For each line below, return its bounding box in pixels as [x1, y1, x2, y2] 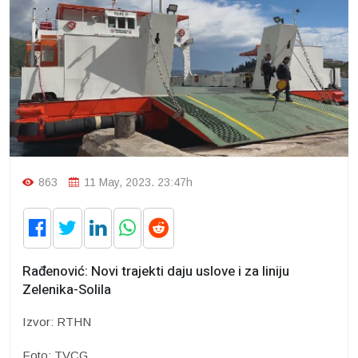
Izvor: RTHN [22, 314, 91, 328]
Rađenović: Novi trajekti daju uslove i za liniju [22, 261, 289, 281]
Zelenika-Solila [22, 279, 111, 300]
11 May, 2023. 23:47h [81, 175, 193, 189]
